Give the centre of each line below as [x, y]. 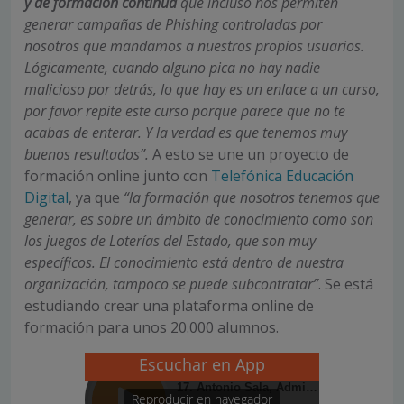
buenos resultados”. [88, 154]
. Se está [346, 284]
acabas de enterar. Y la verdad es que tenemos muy [186, 132]
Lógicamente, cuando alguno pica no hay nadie [172, 67]
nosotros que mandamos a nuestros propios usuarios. [194, 46]
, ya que [96, 197]
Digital [46, 197]
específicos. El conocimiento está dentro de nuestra [184, 262]
